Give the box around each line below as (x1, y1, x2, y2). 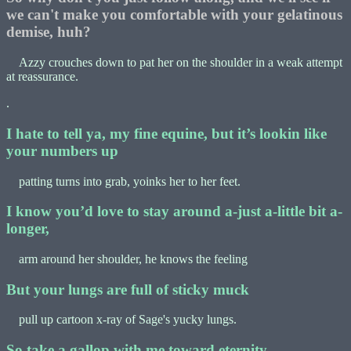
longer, (6, 220, 49, 237)
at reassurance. (6, 70, 78, 84)
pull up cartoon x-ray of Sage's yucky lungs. (6, 313, 237, 327)
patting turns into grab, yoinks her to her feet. (6, 174, 241, 188)
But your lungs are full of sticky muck (6, 280, 249, 298)
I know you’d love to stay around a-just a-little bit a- (6, 203, 342, 220)
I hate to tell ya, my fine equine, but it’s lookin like (6, 125, 327, 142)
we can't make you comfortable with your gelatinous (6, 6, 342, 24)
